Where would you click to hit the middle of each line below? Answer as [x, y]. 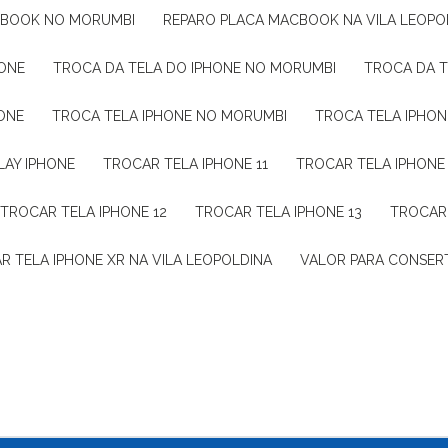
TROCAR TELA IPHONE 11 [190, 164]
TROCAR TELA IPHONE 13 [283, 212]
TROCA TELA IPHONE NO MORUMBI [174, 116]
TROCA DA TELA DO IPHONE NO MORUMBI [199, 68]
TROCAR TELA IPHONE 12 [88, 212]
